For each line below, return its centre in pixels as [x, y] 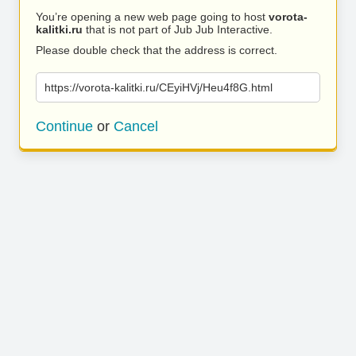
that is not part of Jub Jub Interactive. [178, 29]
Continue [64, 126]
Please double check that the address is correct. [157, 50]
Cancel [136, 126]
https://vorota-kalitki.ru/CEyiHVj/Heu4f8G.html [159, 87]
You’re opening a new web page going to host [152, 17]
